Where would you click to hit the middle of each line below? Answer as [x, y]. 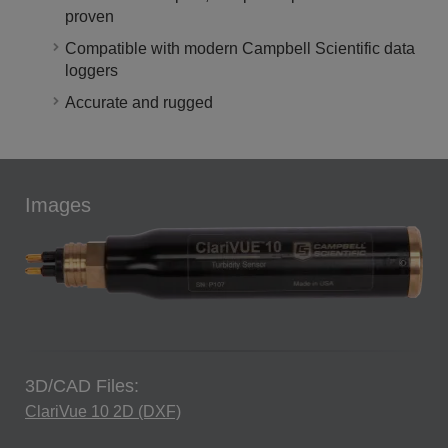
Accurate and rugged [139, 103]
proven [89, 17]
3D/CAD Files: [82, 386]
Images [58, 205]
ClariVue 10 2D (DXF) [103, 412]
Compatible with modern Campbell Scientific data [240, 49]
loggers [91, 71]
